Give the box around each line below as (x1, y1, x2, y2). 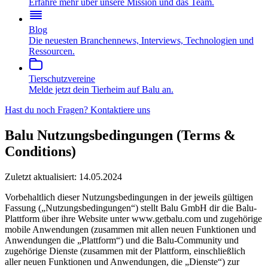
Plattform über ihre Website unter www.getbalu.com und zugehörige (5, 213, 262, 224)
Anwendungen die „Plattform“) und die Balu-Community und (5, 234, 239, 245)
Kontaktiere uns (90, 105, 150, 115)
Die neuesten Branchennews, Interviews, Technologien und (29, 35, 254, 45)
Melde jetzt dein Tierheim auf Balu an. (29, 84, 173, 95)
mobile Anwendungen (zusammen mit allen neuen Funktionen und (5, 224, 256, 234)
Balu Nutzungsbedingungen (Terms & (5, 127, 236, 143)
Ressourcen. (29, 46, 75, 56)
